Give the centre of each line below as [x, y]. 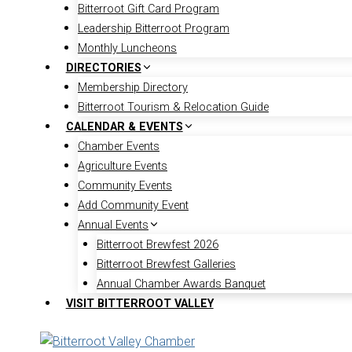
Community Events [125, 186]
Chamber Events [119, 147]
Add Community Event [133, 206]
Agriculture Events [123, 167]
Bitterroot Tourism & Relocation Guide [173, 108]
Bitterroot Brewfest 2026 [158, 245]
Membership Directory [133, 88]
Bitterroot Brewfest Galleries [166, 265]
